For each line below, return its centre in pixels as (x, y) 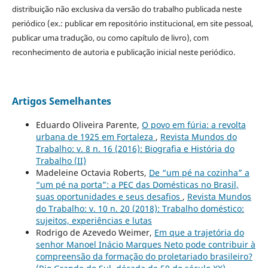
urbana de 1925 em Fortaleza (95, 136)
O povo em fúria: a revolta (194, 124)
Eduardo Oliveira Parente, (89, 124)
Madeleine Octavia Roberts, (92, 172)
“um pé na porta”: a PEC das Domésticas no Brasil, (137, 184)
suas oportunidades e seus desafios (109, 196)
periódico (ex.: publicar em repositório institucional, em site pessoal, (132, 23)
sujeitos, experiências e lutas (94, 220)
